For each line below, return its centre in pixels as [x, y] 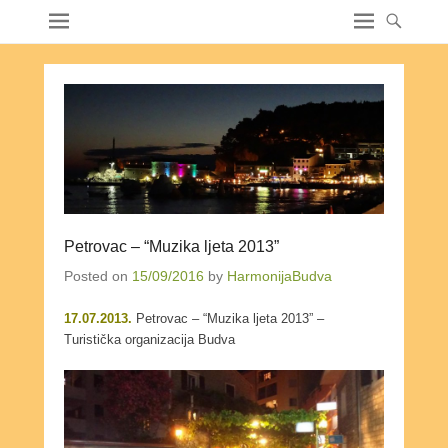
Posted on [98, 275]
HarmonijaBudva [279, 275]
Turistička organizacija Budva [149, 339]
